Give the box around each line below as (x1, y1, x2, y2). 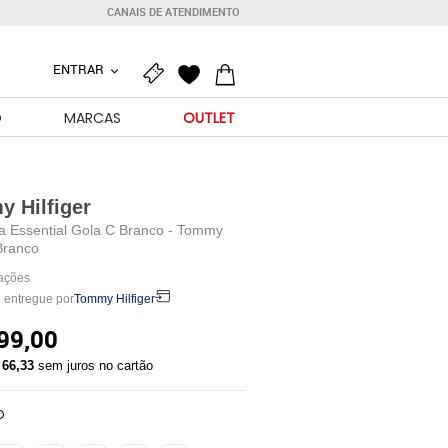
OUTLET (183, 108, 235, 128)
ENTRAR (52, 60, 107, 78)
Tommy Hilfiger (73, 292, 155, 306)
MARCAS (64, 108, 121, 128)
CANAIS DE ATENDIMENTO (107, 5, 240, 19)
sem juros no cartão (37, 358, 153, 373)
